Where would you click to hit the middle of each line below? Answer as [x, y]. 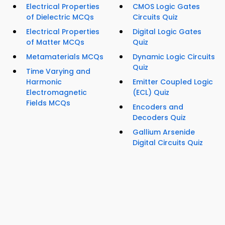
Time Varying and [58, 72]
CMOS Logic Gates [166, 7]
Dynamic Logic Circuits [174, 57]
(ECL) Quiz [151, 93]
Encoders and [158, 107]
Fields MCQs [48, 103]
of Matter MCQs [55, 42]
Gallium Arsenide [164, 132]
